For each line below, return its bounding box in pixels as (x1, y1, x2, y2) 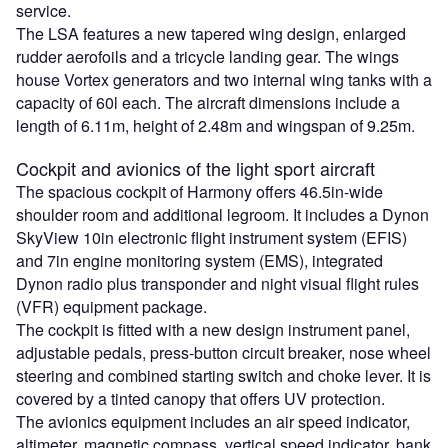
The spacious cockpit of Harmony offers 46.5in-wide (16, 179, 383, 203)
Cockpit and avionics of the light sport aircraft (16, 154, 375, 181)
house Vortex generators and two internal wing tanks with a (16, 67, 432, 91)
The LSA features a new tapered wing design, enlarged (16, 21, 406, 45)
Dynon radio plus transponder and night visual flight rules (16, 271, 419, 295)
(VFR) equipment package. (16, 294, 207, 318)
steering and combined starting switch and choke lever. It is (16, 363, 431, 387)
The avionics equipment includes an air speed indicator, (16, 409, 410, 433)
